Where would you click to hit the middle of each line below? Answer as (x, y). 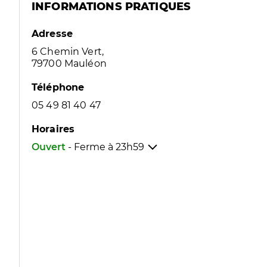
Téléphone (58, 87)
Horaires (53, 129)
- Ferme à (92, 147)
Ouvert (49, 147)
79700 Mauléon (69, 63)
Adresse (52, 34)
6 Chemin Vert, (68, 52)
